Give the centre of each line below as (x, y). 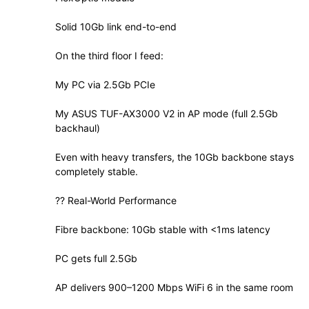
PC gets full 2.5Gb (96, 259)
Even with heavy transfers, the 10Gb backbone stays (175, 157)
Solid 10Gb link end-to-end (116, 27)
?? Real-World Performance (116, 201)
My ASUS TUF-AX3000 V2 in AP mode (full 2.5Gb (167, 114)
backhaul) (78, 128)
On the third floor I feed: (109, 56)
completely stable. (97, 172)
